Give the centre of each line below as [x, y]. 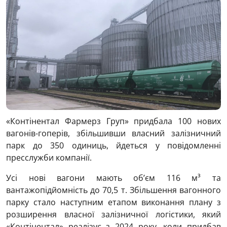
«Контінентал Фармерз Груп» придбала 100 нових [113, 121]
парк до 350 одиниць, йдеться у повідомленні [113, 145]
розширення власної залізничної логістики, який [113, 214]
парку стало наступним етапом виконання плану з [113, 202]
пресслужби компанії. [49, 157]
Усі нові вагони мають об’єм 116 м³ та [113, 178]
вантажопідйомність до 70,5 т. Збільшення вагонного [113, 190]
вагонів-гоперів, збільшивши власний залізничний [113, 133]
